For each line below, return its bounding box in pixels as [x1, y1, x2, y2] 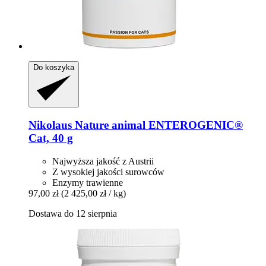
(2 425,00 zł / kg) [61, 188, 126, 198]
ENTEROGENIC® [145, 119, 243, 132]
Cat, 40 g [28, 132, 73, 145]
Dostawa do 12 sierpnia [28, 208, 117, 218]
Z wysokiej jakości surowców [52, 166, 164, 177]
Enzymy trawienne [52, 177, 123, 188]
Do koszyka [33, 63, 74, 72]
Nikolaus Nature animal [28, 119, 145, 132]
